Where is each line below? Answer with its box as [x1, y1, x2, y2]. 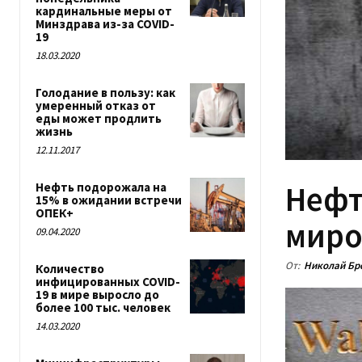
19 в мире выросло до [36, 287, 159, 302]
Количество [36, 261, 104, 276]
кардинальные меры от [36, 3, 172, 19]
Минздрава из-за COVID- [36, 16, 175, 32]
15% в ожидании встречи [36, 192, 182, 208]
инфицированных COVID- [36, 274, 180, 289]
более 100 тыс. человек [36, 300, 170, 315]
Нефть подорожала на [36, 179, 166, 195]
